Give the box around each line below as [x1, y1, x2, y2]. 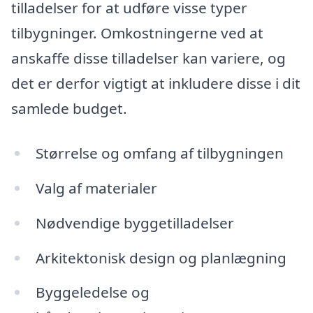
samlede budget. [11, 99, 127, 119]
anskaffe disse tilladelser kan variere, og [11, 48, 286, 68]
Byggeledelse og [35, 282, 150, 303]
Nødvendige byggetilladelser [35, 212, 234, 233]
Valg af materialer [35, 177, 157, 198]
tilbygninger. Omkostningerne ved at [11, 23, 263, 43]
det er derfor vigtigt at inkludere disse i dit [11, 73, 300, 94]
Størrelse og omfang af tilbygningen [35, 143, 284, 163]
